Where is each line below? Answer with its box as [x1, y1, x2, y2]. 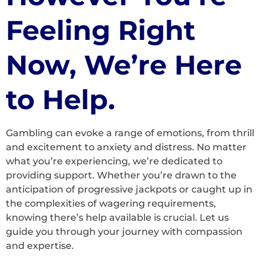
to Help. [6, 83, 115, 117]
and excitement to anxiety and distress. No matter [6, 141, 247, 153]
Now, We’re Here [6, 48, 242, 82]
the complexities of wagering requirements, [6, 198, 216, 210]
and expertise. [6, 240, 74, 252]
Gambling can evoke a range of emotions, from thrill [6, 127, 254, 139]
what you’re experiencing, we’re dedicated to [6, 156, 222, 167]
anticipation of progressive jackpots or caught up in [6, 184, 252, 195]
